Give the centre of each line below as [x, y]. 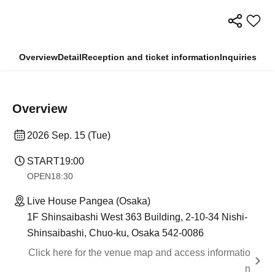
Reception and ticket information [150, 57]
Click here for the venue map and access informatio [139, 252]
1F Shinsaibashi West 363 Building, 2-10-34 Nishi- [137, 217]
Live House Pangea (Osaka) [89, 201]
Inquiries [238, 57]
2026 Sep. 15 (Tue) [69, 135]
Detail [69, 57]
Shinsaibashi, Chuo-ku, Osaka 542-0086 [115, 233]
